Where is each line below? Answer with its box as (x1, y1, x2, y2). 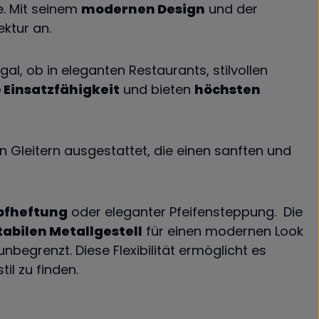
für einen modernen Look (142, 222, 303, 240)
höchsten (194, 80, 261, 98)
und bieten (120, 80, 194, 98)
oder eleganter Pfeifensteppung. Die (68, 203, 303, 221)
